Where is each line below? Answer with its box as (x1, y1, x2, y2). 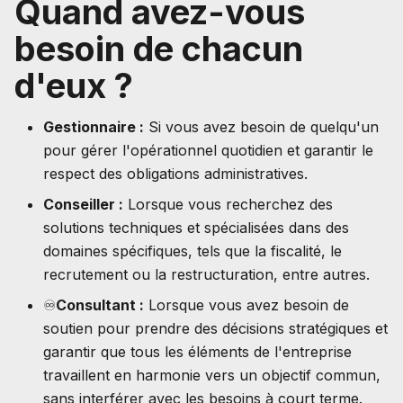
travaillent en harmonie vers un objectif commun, (43, 366, 381, 384)
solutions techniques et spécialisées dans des (43, 219, 349, 237)
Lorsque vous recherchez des (123, 195, 333, 213)
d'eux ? (14, 65, 133, 106)
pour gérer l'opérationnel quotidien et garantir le (43, 141, 373, 159)
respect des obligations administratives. (43, 165, 308, 183)
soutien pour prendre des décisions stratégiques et (43, 319, 388, 337)
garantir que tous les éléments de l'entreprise (43, 343, 352, 361)
